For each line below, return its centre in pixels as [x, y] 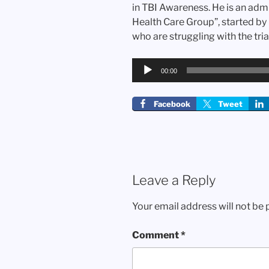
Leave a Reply [174, 180]
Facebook [172, 104]
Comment [156, 235]
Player [146, 79]
